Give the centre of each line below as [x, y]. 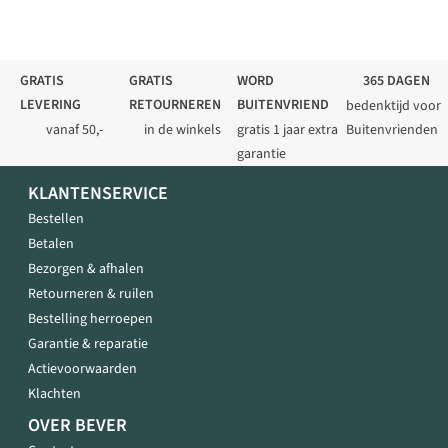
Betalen [51, 244]
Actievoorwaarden [82, 369]
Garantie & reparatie [88, 344]
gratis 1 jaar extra [288, 130]
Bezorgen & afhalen [86, 269]
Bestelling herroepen [90, 319]
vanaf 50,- [74, 130]
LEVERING [50, 105]
